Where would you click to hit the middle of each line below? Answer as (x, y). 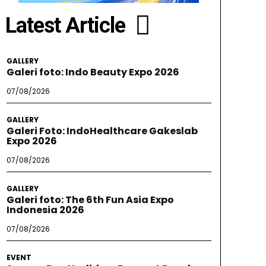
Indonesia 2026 (45, 210)
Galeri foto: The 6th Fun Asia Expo (90, 200)
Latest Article (65, 26)
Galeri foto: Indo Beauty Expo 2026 (93, 72)
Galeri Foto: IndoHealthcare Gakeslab (102, 131)
